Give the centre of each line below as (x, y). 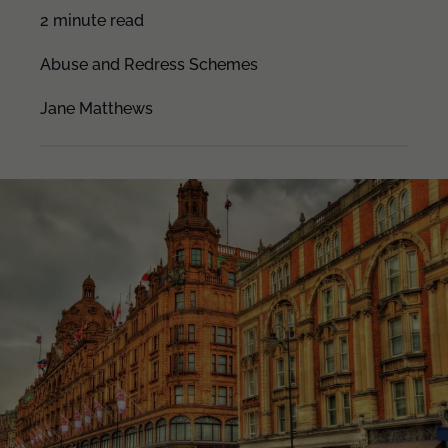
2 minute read (92, 20)
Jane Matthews (96, 108)
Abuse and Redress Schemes (149, 64)
